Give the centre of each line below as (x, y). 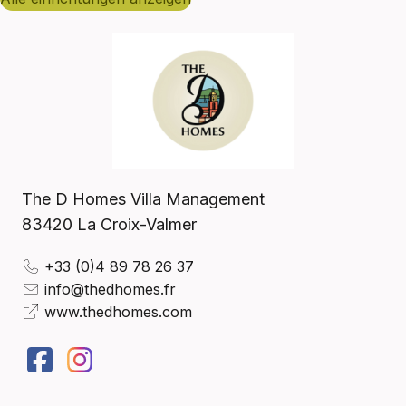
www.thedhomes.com (118, 312)
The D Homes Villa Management (143, 199)
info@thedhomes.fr (110, 290)
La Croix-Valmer (137, 225)
